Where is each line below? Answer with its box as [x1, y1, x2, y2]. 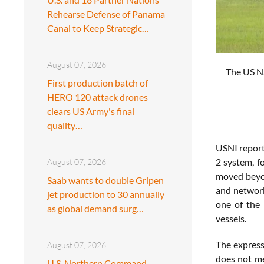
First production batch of [47, 77, 148, 88]
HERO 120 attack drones [47, 91, 148, 103]
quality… [47, 119, 82, 131]
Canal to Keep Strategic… [47, 22, 149, 34]
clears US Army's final [47, 105, 134, 117]
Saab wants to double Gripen [47, 174, 164, 186]
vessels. [216, 213, 246, 225]
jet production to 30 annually [47, 188, 164, 200]
